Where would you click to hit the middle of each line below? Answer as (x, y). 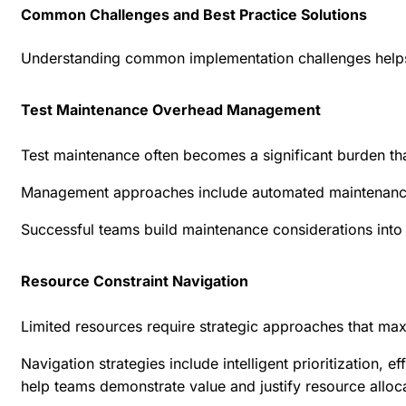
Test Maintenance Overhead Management (171, 109)
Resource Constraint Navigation (135, 280)
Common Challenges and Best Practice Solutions (194, 14)
